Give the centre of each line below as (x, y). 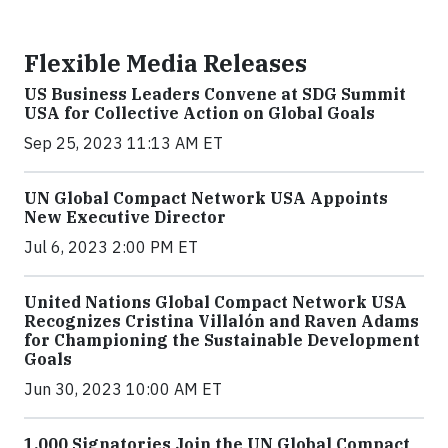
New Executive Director (125, 217)
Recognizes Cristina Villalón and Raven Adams (221, 321)
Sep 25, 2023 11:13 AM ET (123, 143)
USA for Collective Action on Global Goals (199, 113)
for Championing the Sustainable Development (222, 340)
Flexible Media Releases (165, 63)
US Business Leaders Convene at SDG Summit (215, 94)
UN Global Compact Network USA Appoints (206, 198)
